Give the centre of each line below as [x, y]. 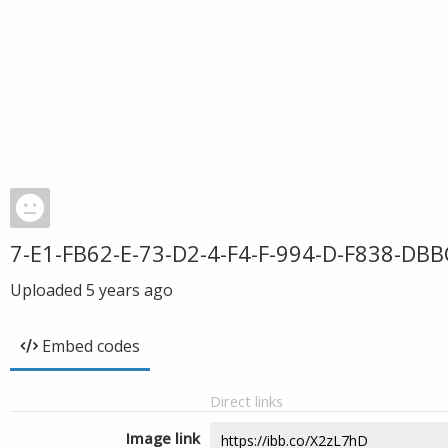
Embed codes [91, 346]
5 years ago [129, 290]
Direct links [246, 401]
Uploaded [48, 290]
